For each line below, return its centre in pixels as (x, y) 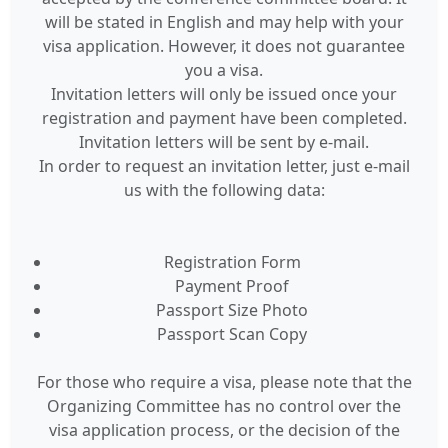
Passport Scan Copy (232, 334)
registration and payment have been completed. (224, 118)
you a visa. (224, 70)
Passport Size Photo (232, 310)
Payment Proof (232, 286)
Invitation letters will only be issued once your (224, 94)
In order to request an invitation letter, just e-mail (224, 166)
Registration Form (232, 262)
